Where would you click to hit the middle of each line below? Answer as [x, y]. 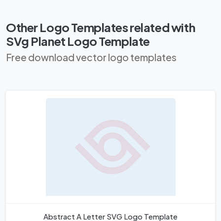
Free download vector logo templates [91, 57]
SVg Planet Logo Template [78, 41]
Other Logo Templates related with [101, 27]
